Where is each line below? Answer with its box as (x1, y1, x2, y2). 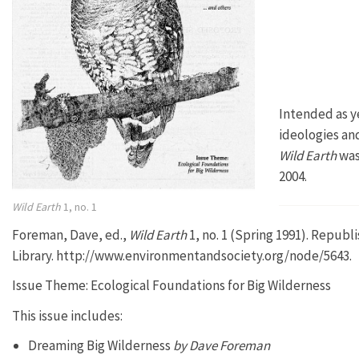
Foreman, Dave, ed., (12, 225, 129, 244)
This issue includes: (12, 306, 123, 325)
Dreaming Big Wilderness (28, 337, 171, 354)
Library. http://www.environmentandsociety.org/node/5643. (12, 246, 352, 264)
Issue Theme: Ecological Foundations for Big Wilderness (12, 276, 331, 294)
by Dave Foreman (171, 337, 270, 354)
